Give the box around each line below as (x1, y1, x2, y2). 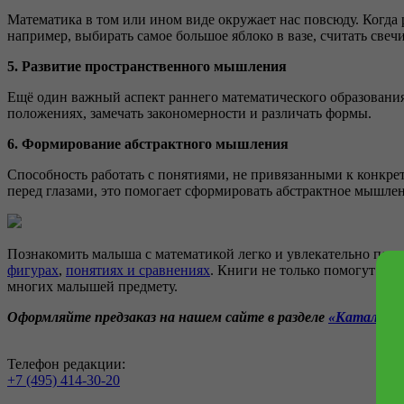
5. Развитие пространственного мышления (7, 59, 287, 75)
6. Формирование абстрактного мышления (7, 136, 289, 152)
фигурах (7, 262, 59, 279)
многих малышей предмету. (7, 279, 178, 295)
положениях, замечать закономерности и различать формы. (7, 106, 372, 122)
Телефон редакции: (7, 356, 125, 372)
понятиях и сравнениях (66, 262, 210, 279)
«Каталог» (328, 309, 398, 326)
